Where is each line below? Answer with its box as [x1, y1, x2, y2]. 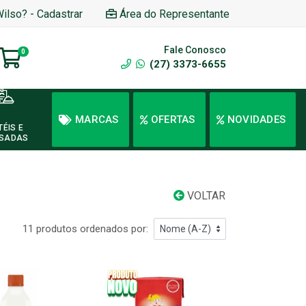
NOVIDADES [227, 113, 286, 126]
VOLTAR [184, 189, 225, 202]
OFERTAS [150, 113, 195, 126]
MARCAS [75, 113, 119, 126]
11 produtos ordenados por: [23, 223, 148, 235]
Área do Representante [120, 7, 229, 20]
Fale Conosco [164, 44, 226, 55]
